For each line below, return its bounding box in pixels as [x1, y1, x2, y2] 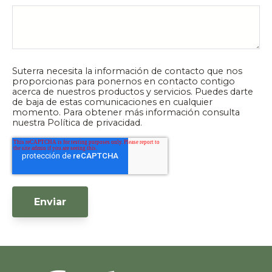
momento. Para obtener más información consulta [12, 107, 240, 118]
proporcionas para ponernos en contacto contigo [12, 76, 235, 87]
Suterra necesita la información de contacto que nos [12, 66, 242, 77]
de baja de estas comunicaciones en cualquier [12, 97, 212, 108]
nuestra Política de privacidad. [12, 117, 142, 129]
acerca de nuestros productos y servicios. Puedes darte [12, 86, 253, 98]
